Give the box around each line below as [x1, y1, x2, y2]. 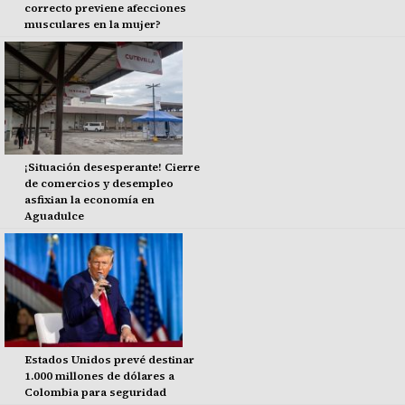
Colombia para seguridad [24, 384, 166, 400]
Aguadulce [24, 209, 84, 224]
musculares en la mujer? [24, 16, 161, 32]
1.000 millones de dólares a [24, 368, 174, 383]
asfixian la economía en [24, 193, 155, 208]
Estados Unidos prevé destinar [24, 352, 194, 367]
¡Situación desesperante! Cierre [24, 160, 200, 175]
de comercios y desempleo [24, 176, 174, 192]
